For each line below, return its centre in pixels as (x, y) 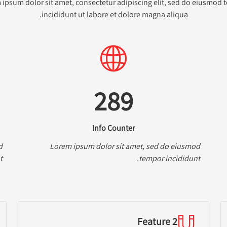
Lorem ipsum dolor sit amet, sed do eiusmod (125, 146)
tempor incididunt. (170, 158)
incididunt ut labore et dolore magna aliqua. (115, 14)
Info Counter (114, 128)
